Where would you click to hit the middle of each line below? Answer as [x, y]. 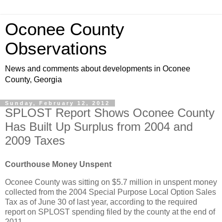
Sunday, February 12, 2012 [57, 103]
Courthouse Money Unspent [58, 164]
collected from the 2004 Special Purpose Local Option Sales [111, 192]
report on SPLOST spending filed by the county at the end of [110, 212]
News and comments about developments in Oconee [98, 69]
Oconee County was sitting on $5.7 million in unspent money [111, 182]
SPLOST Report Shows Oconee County [110, 113]
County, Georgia [33, 80]
